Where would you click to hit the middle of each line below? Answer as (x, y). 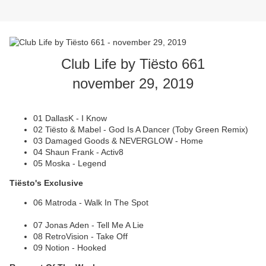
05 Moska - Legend (70, 164)
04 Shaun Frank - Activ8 (80, 152)
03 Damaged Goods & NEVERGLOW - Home (118, 141)
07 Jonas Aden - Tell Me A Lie (88, 225)
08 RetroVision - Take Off (82, 237)
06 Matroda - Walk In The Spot (91, 203)
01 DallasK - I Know (71, 118)
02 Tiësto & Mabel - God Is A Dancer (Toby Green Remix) (142, 130)
